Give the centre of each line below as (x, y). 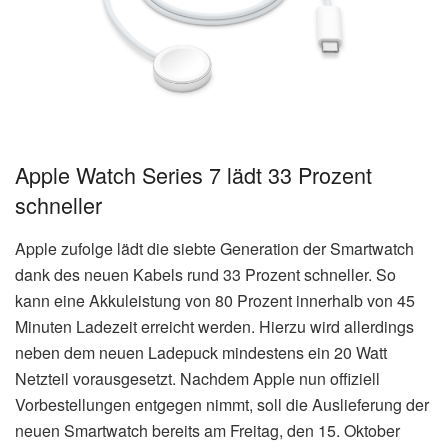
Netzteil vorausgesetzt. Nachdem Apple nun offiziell (197, 379)
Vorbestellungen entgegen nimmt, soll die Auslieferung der (222, 405)
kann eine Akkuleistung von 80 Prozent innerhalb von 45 (215, 301)
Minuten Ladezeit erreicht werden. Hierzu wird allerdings (214, 327)
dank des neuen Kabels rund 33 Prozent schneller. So (205, 275)
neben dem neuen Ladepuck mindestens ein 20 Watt (201, 353)
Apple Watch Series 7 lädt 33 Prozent (193, 175)
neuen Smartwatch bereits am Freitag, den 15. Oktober (207, 431)
